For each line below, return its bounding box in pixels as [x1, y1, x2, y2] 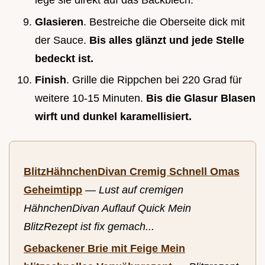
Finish [35, 74, 66, 86]
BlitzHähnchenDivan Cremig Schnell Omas [24, 166, 240, 178]
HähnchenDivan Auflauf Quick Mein [24, 202, 191, 215]
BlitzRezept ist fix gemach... [24, 221, 154, 233]
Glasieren [35, 15, 83, 28]
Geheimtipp [24, 184, 82, 196]
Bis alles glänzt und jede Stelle [89, 34, 244, 46]
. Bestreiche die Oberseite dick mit [83, 15, 245, 28]
